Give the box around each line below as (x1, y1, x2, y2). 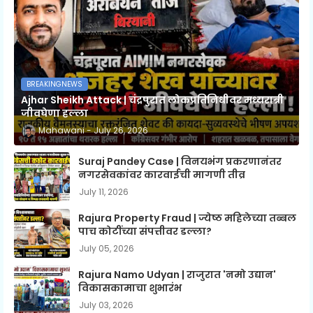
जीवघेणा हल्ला (21, 106, 88, 121)
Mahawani (38, 124, 85, 137)
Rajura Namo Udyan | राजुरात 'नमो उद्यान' (78, 267, 276, 282)
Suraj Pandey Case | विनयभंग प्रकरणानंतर (78, 154, 282, 168)
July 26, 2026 (94, 124, 148, 137)
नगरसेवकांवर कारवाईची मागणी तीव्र (78, 167, 245, 182)
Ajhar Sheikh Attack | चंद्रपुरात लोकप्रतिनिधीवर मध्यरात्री (21, 93, 284, 108)
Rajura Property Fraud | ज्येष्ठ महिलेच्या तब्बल (78, 210, 296, 225)
